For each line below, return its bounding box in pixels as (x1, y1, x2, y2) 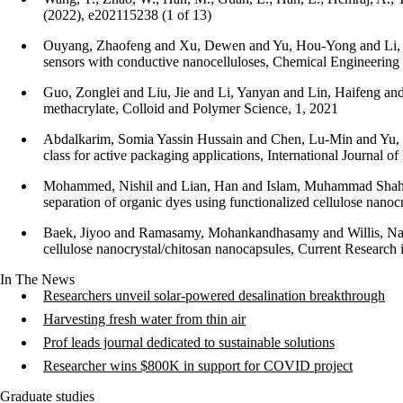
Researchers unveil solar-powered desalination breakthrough (43, 288, 385, 303)
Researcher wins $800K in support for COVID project (43, 358, 353, 373)
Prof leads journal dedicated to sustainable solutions (43, 335, 335, 350)
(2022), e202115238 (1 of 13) (43, 7, 211, 22)
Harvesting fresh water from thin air (43, 311, 246, 327)
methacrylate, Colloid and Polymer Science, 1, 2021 (43, 101, 338, 116)
